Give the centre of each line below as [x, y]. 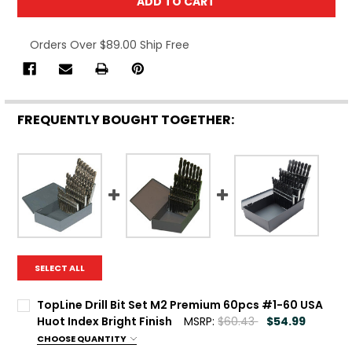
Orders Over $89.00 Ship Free [109, 45]
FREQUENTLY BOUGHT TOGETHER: [125, 120]
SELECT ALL [59, 268]
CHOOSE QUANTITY [83, 339]
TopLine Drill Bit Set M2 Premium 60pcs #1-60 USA [180, 305]
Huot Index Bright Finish [105, 322]
